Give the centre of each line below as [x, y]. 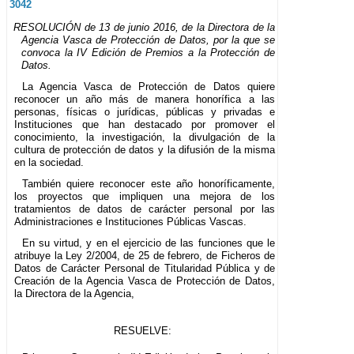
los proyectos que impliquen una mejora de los [145, 196]
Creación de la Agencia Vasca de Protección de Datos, [145, 281]
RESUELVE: [142, 330]
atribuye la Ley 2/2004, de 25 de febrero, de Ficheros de [145, 255]
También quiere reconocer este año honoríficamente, [149, 183]
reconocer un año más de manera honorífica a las [145, 99]
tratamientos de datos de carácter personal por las [145, 209]
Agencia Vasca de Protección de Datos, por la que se [149, 40]
